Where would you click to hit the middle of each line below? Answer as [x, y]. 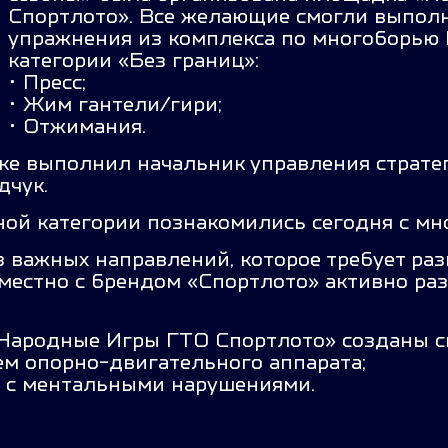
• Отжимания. [79, 126]
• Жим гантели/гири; [114, 104]
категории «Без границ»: [133, 60]
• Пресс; [46, 82]
